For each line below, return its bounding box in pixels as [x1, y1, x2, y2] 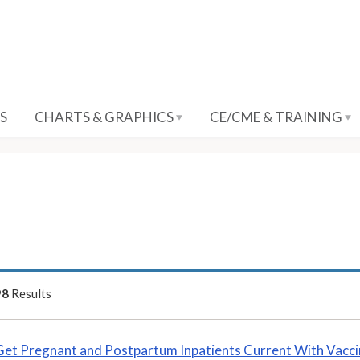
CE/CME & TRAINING [210, 108, 345, 125]
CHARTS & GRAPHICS [35, 108, 176, 125]
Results [9, 285, 51, 301]
